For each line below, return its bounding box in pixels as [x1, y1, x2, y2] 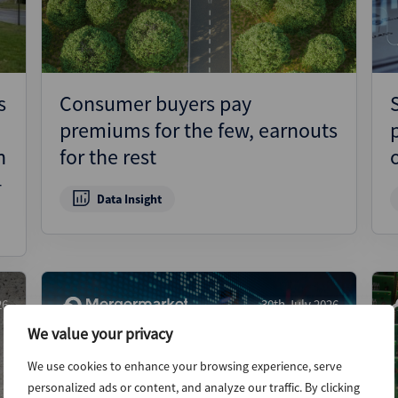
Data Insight [96, 191, 162, 207]
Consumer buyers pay [60, 90, 251, 117]
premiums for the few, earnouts [60, 116, 338, 144]
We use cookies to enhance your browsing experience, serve [28, 358, 342, 374]
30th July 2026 [261, 296, 338, 313]
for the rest [60, 143, 156, 171]
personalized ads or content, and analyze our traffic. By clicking [28, 379, 360, 395]
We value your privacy [28, 323, 172, 344]
